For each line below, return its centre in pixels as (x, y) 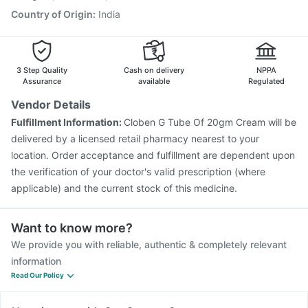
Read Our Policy (37, 275)
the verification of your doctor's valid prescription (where (138, 172)
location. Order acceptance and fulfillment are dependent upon (153, 155)
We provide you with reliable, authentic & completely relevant (149, 244)
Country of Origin (52, 14)
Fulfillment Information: (67, 122)
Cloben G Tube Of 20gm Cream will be (210, 122)
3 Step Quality (42, 70)
